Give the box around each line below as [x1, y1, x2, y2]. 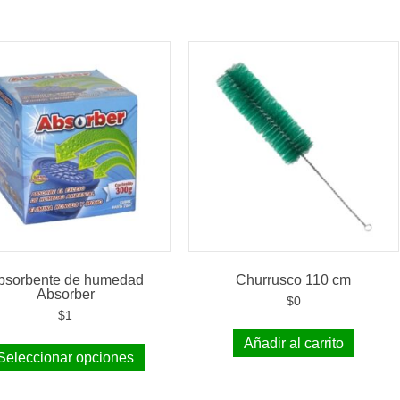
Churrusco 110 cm [236, 271, 352, 287]
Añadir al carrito [243, 335, 344, 351]
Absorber [36, 286, 95, 302]
